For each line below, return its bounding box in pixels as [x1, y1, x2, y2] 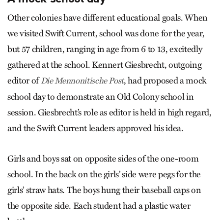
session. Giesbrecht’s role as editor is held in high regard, [7, 107, 212, 118]
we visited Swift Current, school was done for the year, [7, 27, 205, 39]
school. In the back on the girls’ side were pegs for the [7, 168, 201, 180]
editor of [7, 75, 41, 86]
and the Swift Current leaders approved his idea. [7, 122, 184, 134]
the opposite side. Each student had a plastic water [7, 200, 191, 211]
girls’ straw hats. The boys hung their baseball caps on [7, 184, 201, 195]
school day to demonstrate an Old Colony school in [7, 91, 194, 102]
